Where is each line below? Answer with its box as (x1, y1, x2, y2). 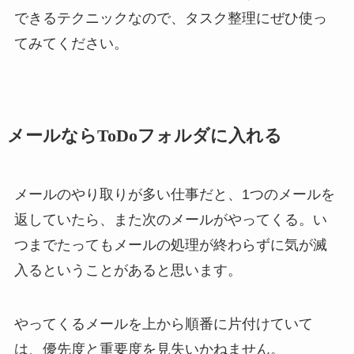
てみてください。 (13, 35, 128, 51)
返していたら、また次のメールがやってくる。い (13, 212, 327, 228)
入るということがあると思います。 (13, 262, 242, 278)
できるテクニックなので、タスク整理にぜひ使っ (13, 9, 327, 26)
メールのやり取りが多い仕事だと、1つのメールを (13, 186, 335, 202)
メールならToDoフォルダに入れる (6, 126, 282, 145)
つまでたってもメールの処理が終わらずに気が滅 (13, 237, 327, 253)
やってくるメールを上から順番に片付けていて (13, 315, 313, 332)
